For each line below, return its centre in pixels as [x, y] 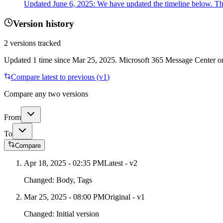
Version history [44, 23]
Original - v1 [125, 197]
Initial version [78, 214]
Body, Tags [74, 180]
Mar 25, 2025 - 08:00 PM [64, 197]
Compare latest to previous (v [57, 77]
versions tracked [34, 43]
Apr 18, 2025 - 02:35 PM [64, 163]
